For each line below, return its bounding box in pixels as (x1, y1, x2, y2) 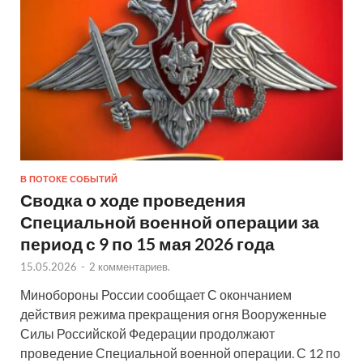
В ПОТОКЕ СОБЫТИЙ (20, 173, 117, 185)
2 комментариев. (89, 259, 170, 273)
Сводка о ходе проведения (20, 189, 246, 210)
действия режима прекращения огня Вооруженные (20, 305, 327, 322)
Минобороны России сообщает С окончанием (20, 286, 292, 302)
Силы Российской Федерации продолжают (20, 325, 275, 341)
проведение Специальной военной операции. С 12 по (20, 344, 340, 361)
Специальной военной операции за (20, 211, 319, 232)
